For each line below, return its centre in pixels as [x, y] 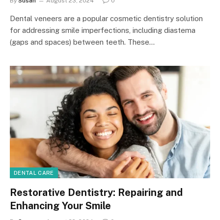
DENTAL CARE [34, 173]
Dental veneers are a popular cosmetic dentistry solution [106, 18]
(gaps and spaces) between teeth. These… [82, 42]
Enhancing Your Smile [60, 206]
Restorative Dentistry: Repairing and [96, 192]
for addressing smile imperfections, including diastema [103, 30]
